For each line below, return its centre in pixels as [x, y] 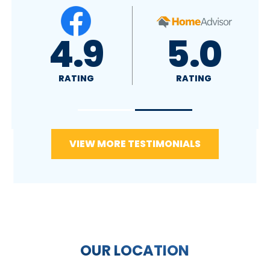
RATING [192, 79]
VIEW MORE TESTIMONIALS [135, 143]
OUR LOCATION [135, 250]
